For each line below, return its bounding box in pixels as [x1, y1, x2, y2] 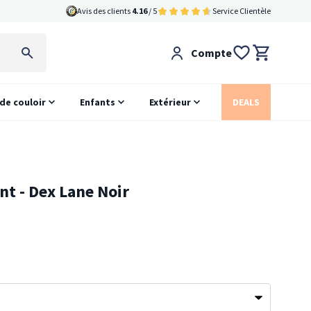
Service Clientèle [212, 6, 271, 16]
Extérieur [149, 96, 192, 108]
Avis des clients [77, 6, 132, 16]
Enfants [80, 96, 116, 108]
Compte [190, 46, 232, 60]
